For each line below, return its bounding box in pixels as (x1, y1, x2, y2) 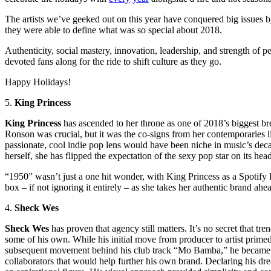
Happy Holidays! (5, 77, 71, 88)
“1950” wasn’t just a (5, 171, 85, 182)
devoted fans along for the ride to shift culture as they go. (5, 56, 221, 67)
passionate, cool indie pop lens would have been (5, 140, 191, 151)
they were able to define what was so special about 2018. (5, 25, 222, 36)
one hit (85, 171, 111, 182)
